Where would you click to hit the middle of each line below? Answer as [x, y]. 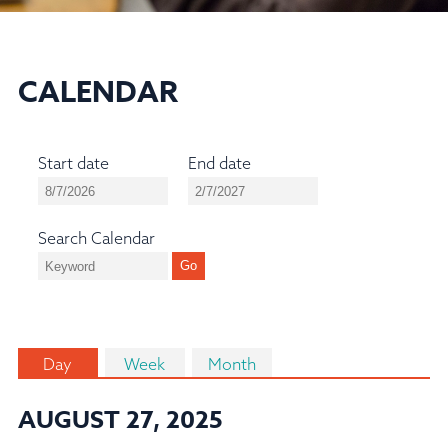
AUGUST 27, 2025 [120, 420]
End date [219, 163]
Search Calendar [96, 238]
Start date [73, 163]
